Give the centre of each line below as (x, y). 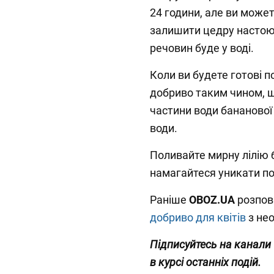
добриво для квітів (198, 218)
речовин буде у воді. (202, 48)
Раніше (169, 200)
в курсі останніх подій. (206, 262)
